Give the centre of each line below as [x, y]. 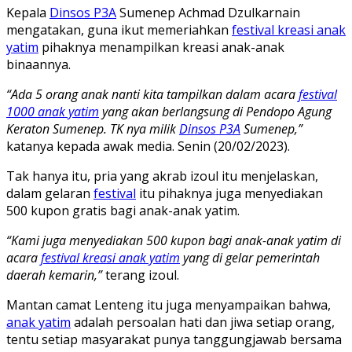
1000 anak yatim [53, 111]
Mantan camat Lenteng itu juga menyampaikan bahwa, [169, 304]
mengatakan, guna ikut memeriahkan [119, 29]
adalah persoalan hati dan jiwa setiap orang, [203, 322]
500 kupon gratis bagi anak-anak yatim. [123, 210]
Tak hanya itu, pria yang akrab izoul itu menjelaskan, [162, 176]
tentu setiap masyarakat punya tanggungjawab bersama [174, 339]
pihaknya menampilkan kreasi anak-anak [161, 47]
